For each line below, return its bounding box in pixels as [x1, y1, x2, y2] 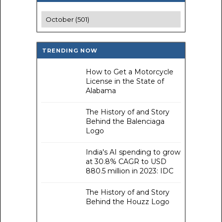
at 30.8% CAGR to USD [86, 157, 166, 166]
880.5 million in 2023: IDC [86, 166, 173, 176]
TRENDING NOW [42, 47, 98, 55]
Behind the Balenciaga [86, 117, 165, 126]
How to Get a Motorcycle [86, 67, 173, 77]
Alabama [86, 86, 116, 96]
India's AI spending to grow [86, 148, 180, 157]
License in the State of [86, 77, 164, 86]
